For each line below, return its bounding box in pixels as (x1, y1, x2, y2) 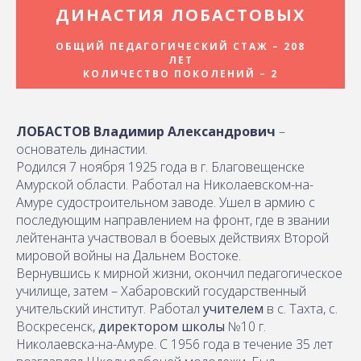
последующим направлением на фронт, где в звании (16, 210, 330, 229)
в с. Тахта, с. (263, 299, 338, 317)
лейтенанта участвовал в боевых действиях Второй (16, 228, 329, 247)
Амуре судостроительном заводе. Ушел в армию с (16, 193, 315, 211)
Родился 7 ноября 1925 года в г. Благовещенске (16, 157, 305, 176)
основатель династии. (16, 139, 147, 158)
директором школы (98, 317, 225, 335)
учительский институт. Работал (16, 299, 203, 317)
